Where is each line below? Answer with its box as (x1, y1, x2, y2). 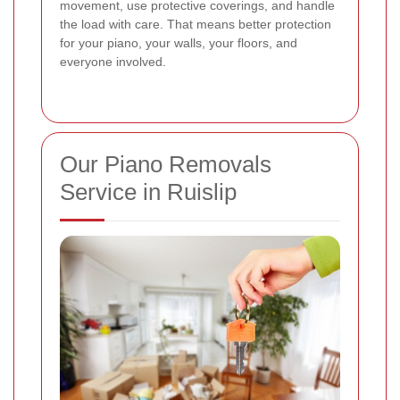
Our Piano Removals (60, 150, 271, 178)
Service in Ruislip (60, 178, 237, 205)
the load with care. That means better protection (60, 16, 331, 31)
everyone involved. (60, 54, 166, 69)
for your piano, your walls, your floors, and (60, 35, 297, 50)
